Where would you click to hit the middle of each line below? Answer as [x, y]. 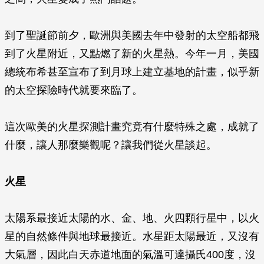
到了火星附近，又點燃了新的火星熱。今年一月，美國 [132, 54]
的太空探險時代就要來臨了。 [74, 90]
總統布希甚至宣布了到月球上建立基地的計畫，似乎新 [132, 72]
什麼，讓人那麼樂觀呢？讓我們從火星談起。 [111, 145]
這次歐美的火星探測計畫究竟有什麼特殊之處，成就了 [132, 127]
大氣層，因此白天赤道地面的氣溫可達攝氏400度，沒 [130, 255]
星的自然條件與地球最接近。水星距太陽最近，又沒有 [132, 236]
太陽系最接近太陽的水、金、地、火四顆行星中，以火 [132, 218]
